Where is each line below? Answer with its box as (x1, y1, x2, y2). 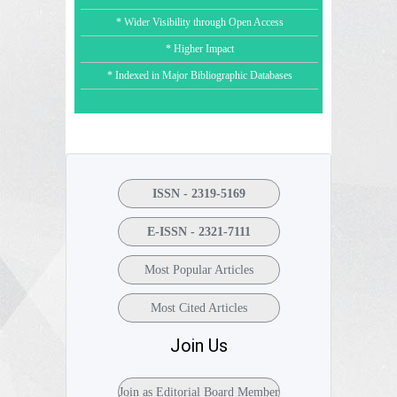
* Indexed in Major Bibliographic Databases (106, 68, 292, 82)
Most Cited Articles (150, 300, 247, 315)
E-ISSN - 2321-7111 (146, 224, 251, 238)
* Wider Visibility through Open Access (115, 15, 284, 28)
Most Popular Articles (144, 262, 253, 276)
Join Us (169, 334, 228, 356)
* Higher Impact (165, 42, 234, 55)
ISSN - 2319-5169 (152, 186, 245, 200)
